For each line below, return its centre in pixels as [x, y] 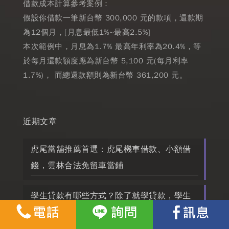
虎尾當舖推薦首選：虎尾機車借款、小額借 [111, 150]
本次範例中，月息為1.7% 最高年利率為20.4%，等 [112, 47]
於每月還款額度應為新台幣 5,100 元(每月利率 [106, 61]
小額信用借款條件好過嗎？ [81, 212]
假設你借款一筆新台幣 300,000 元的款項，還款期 [113, 18]
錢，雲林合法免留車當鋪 [77, 166]
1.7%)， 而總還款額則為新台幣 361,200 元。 [105, 75]
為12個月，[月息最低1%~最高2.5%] [87, 32]
